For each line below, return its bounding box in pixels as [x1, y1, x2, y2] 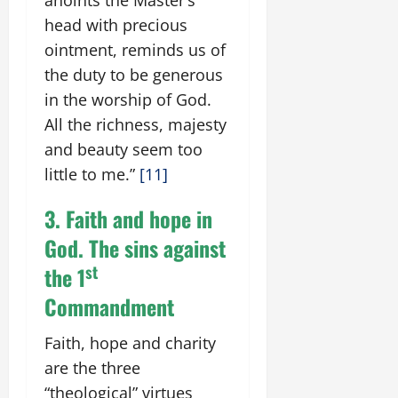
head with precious [44, 13, 187, 36]
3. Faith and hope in [44, 202, 212, 235]
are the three [44, 356, 140, 378]
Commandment [44, 290, 174, 322]
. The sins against [78, 231, 226, 264]
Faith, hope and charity [44, 331, 216, 354]
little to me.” [44, 163, 139, 185]
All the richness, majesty [44, 113, 227, 135]
